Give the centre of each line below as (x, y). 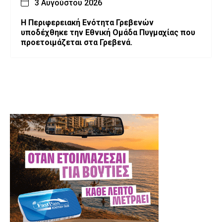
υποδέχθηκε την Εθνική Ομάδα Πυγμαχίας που (108, 32)
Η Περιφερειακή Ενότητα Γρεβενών (87, 22)
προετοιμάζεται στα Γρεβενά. (77, 42)
